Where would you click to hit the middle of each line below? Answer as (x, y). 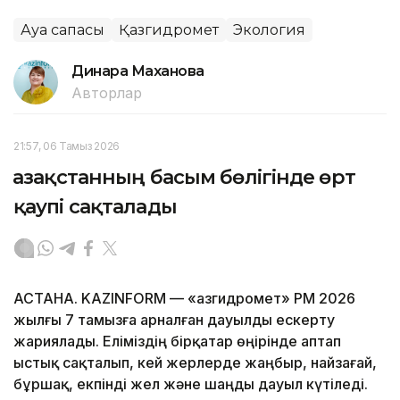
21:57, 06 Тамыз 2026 (67, 146)
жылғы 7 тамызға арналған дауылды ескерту (174, 319)
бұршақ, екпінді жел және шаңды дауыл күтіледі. (192, 383)
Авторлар (107, 92)
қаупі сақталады (95, 206)
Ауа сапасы (62, 29)
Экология (269, 29)
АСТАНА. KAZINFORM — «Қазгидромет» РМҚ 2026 (184, 298)
